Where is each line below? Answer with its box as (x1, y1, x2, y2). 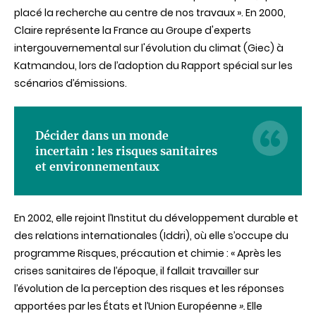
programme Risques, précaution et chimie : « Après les (14, 246, 281, 260)
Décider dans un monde (35, 128, 169, 142)
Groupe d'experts (166, 23, 251, 37)
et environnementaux (35, 159, 159, 174)
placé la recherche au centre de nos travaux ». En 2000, (14, 6, 286, 20)
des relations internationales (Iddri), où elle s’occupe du (14, 229, 288, 243)
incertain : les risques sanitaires (35, 144, 217, 158)
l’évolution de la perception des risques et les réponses (14, 281, 284, 296)
